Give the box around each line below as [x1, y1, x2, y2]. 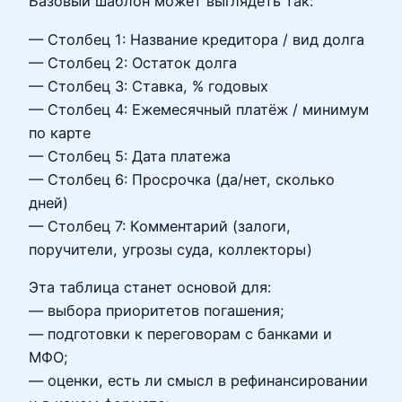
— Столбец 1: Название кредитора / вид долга [29, 30, 364, 48]
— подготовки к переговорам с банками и [29, 325, 332, 343]
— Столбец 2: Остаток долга [29, 53, 237, 72]
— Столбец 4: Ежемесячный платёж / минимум [29, 100, 369, 118]
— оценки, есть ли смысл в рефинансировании [29, 371, 368, 389]
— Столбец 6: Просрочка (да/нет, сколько [29, 170, 335, 188]
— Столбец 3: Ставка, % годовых [29, 76, 268, 95]
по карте [29, 123, 91, 142]
